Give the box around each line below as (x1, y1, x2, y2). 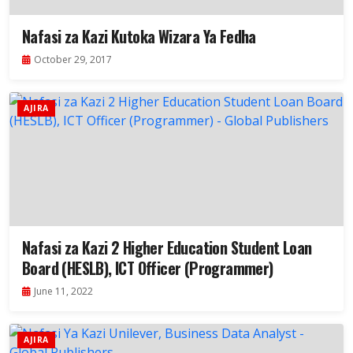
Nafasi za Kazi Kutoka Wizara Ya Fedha (22, 24, 256, 49)
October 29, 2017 (34, 53, 112, 67)
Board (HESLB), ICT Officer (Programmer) (22, 256, 273, 281)
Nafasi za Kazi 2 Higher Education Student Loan (22, 236, 312, 260)
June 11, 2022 (34, 284, 93, 299)
